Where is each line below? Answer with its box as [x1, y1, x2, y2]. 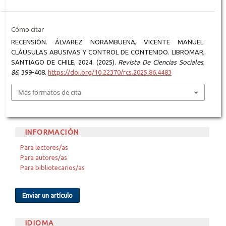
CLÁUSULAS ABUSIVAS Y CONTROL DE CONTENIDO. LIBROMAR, [11, 48, 205, 55]
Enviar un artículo [22, 192, 73, 199]
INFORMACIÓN [25, 128, 79, 137]
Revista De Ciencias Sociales [118, 58, 204, 66]
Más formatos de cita [18, 87, 81, 97]
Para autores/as [20, 154, 67, 161]
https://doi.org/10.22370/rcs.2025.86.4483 [47, 68, 172, 76]
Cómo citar [11, 24, 44, 34]
